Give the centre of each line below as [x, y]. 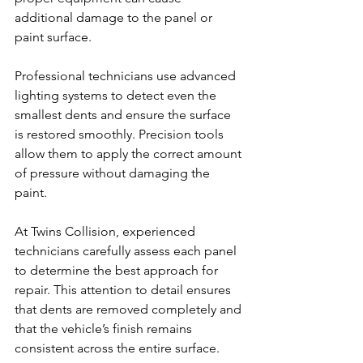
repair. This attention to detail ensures [124, 290]
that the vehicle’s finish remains [105, 329]
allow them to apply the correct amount [130, 154]
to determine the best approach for [118, 271]
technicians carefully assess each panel [127, 251]
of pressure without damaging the [114, 173]
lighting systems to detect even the [117, 96]
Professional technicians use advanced [127, 76]
